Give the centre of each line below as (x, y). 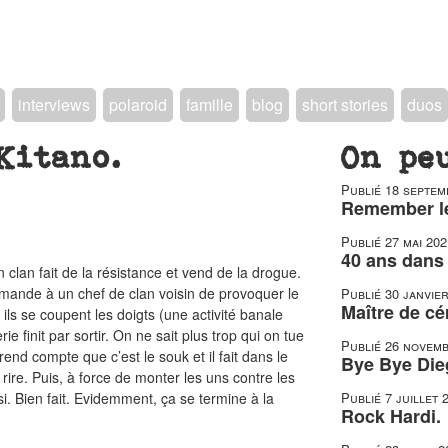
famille (209, 104)
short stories (345, 104)
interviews (54, 104)
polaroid (138, 104)
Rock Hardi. (390, 416)
